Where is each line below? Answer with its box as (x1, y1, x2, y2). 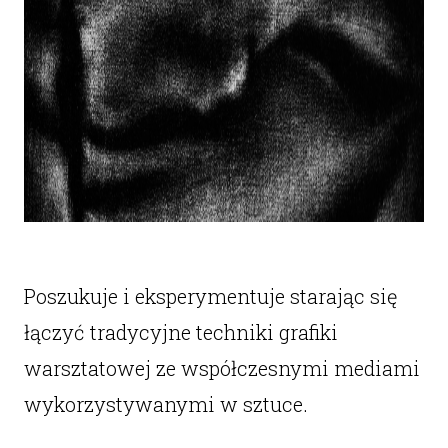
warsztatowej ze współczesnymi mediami (23, 355, 420, 381)
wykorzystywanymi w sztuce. (23, 391, 308, 417)
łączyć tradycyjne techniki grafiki (23, 319, 338, 345)
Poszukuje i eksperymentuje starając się (23, 283, 397, 309)
